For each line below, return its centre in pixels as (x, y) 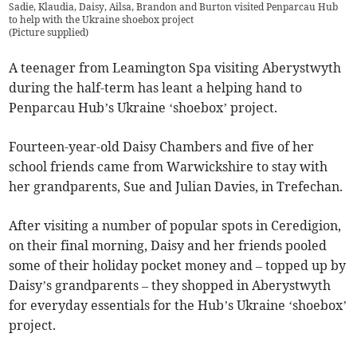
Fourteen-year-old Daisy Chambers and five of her (162, 147)
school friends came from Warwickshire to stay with (169, 167)
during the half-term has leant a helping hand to (156, 88)
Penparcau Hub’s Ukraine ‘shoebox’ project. (143, 108)
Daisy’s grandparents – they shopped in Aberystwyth (170, 286)
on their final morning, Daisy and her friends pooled (168, 246)
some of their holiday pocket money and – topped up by (178, 266)
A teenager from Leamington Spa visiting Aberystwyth (175, 68)
